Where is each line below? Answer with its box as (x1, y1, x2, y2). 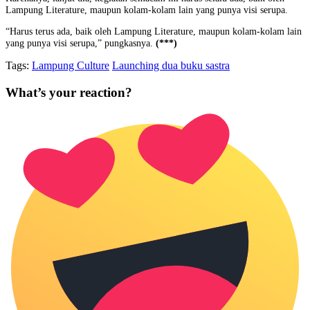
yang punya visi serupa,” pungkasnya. (6, 37, 156, 49)
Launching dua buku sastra (112, 59, 230, 71)
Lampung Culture (32, 59, 109, 71)
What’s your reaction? (6, 84, 132, 100)
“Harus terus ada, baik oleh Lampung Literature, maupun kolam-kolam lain (6, 26, 302, 37)
